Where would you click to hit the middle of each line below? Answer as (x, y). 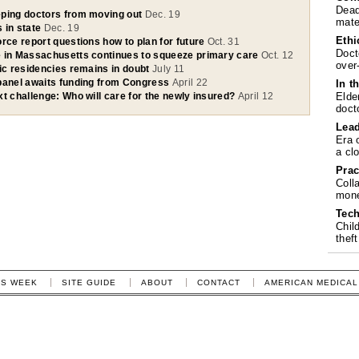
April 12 (256, 96)
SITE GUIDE (89, 282)
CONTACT (218, 282)
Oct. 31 (224, 42)
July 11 (168, 69)
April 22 (190, 83)
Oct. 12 (278, 55)
